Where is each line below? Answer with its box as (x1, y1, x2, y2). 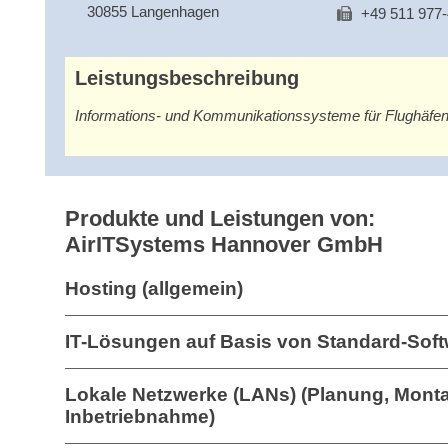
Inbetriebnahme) (65, 406, 215, 427)
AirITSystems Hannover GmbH (65, 232, 383, 257)
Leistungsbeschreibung (75, 67, 299, 89)
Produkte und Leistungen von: (65, 206, 375, 231)
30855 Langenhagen (87, 3, 220, 20)
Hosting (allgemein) (65, 278, 243, 299)
